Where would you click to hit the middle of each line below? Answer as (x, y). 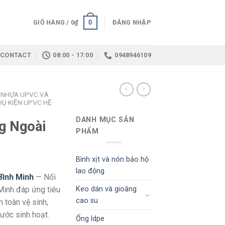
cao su (87, 200)
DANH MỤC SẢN (105, 120)
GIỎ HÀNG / (52, 22)
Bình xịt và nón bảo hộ (112, 159)
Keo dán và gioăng (106, 189)
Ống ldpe (90, 218)
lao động (90, 171)
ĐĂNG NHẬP (132, 22)
